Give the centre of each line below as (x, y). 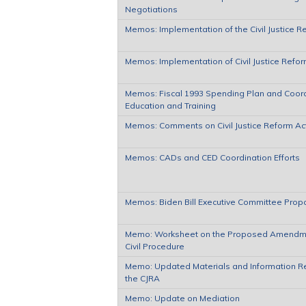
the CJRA (142, 278)
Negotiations (151, 9)
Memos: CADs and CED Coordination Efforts (212, 157)
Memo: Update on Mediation (182, 298)
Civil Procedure (155, 246)
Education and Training (170, 105)
